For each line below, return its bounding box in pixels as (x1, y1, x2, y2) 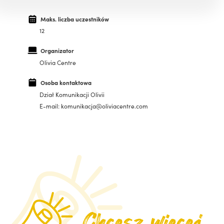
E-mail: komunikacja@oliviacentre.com (39, 101, 148, 110)
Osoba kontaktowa (40, 78, 91, 87)
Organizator (40, 46, 74, 55)
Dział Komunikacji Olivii (39, 89, 104, 98)
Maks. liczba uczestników (40, 14, 109, 23)
